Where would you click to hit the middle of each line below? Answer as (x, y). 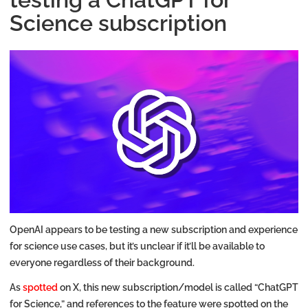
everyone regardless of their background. (102, 262)
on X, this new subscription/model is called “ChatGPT (179, 287)
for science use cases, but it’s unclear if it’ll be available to (137, 246)
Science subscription (118, 23)
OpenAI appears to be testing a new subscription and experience (154, 229)
